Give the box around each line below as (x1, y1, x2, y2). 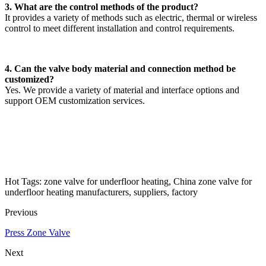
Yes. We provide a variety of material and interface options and (5, 84, 239, 95)
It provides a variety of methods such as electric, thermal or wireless (5, 12, 257, 23)
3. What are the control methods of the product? (5, 1, 198, 12)
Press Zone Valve (5, 227, 70, 237)
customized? (5, 74, 54, 84)
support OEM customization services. (5, 95, 145, 106)
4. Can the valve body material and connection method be (5, 63, 236, 74)
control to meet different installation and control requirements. (5, 23, 235, 33)
